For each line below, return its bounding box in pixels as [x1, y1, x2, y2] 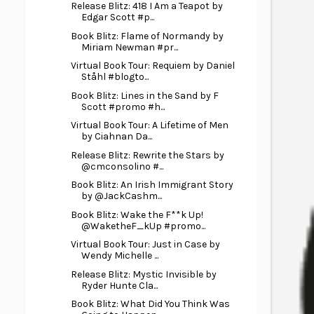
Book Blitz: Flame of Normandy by [70, 29, 224, 42]
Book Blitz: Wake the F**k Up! [70, 208, 203, 221]
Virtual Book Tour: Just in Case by [70, 238, 220, 250]
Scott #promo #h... [81, 100, 165, 113]
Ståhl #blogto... [81, 71, 149, 83]
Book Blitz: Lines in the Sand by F [70, 89, 219, 102]
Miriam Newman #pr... [81, 41, 178, 53]
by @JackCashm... [81, 190, 162, 202]
